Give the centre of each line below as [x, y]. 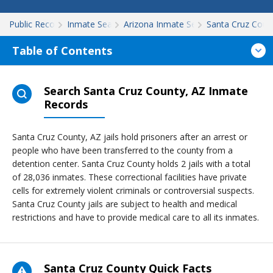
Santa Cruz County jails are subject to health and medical [125, 204]
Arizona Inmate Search [169, 24]
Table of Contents [62, 51]
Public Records [38, 24]
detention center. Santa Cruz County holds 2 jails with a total [131, 164]
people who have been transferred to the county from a [122, 150]
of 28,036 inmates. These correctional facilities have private [129, 177]
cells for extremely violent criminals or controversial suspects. [133, 190]
